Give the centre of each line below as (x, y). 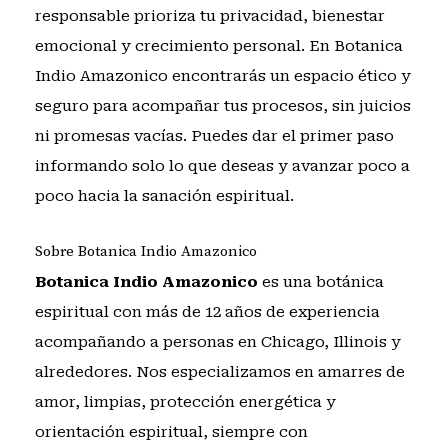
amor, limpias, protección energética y (185, 402)
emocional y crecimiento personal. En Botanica (218, 46)
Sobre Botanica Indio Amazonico (145, 252)
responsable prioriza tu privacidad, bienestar (209, 16)
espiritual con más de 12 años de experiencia (207, 312)
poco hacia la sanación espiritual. (164, 196)
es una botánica (320, 282)
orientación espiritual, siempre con (171, 432)
